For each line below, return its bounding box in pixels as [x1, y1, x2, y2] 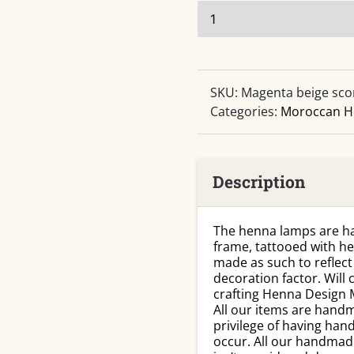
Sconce [196, 2, 241, 17]
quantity [196, 115, 246, 131]
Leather [196, 77, 242, 93]
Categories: [209, 103, 281, 120]
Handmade [196, 58, 262, 74]
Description [212, 171, 305, 193]
